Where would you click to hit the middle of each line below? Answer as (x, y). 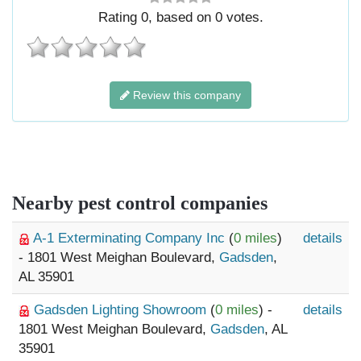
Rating (119, 17)
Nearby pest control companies (140, 203)
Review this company (185, 95)
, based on (181, 17)
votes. (243, 17)
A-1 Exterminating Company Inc (131, 238)
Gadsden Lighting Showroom (122, 310)
